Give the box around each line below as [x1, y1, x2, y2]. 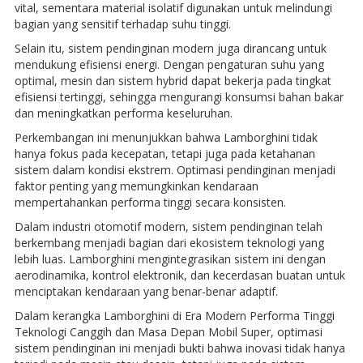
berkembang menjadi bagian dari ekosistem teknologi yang [14, 235, 324, 251]
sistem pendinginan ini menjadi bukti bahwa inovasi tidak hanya [14, 340, 345, 357]
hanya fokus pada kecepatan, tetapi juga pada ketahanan [14, 146, 315, 162]
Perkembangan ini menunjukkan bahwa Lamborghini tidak [14, 130, 318, 146]
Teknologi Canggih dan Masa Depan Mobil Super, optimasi [14, 324, 322, 340]
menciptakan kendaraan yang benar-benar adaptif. [14, 284, 278, 300]
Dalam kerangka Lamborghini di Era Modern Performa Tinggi [14, 308, 335, 324]
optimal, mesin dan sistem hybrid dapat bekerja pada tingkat [14, 73, 331, 89]
